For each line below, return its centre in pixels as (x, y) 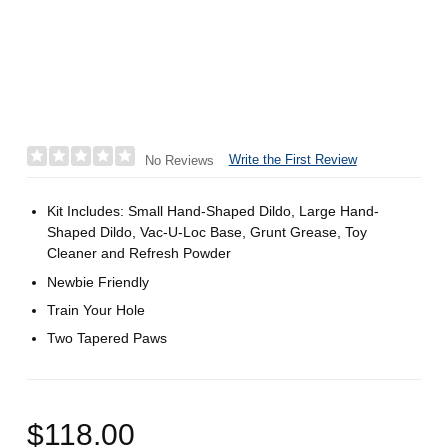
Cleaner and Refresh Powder (139, 253)
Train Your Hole (96, 309)
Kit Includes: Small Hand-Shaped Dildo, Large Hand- (213, 211)
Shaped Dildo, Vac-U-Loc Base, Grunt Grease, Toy (207, 232)
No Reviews (179, 160)
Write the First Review (292, 160)
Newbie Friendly (98, 281)
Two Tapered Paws (107, 338)
